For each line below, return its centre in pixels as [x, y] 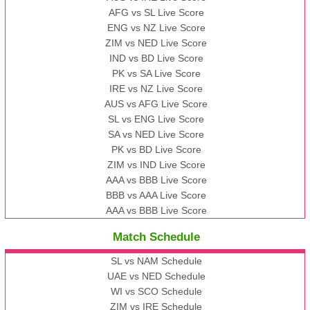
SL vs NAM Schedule [156, 261]
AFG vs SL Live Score [156, 13]
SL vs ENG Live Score [156, 119]
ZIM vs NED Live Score [156, 43]
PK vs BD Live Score [156, 150]
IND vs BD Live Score [156, 58]
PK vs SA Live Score [156, 74]
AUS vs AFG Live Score [156, 104]
